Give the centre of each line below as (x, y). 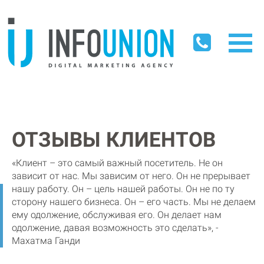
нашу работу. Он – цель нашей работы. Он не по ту (123, 189)
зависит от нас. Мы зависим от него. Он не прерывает (131, 176)
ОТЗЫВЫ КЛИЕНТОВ (114, 140)
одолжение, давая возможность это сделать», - (115, 227)
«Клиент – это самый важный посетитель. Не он (117, 163)
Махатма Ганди (46, 240)
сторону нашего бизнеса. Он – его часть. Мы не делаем (134, 202)
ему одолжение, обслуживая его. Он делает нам (117, 214)
